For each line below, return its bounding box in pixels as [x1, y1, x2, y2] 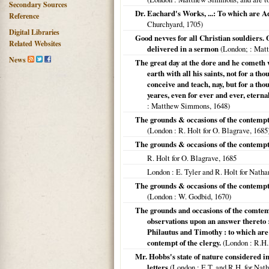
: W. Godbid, [172, 191, 214, 202]
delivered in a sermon [147, 43, 219, 54]
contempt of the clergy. [147, 237, 221, 248]
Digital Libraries [9, 27, 59, 37]
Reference [9, 11, 39, 21]
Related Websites [9, 38, 61, 49]
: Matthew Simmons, [147, 100, 213, 111]
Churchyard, [147, 19, 186, 29]
